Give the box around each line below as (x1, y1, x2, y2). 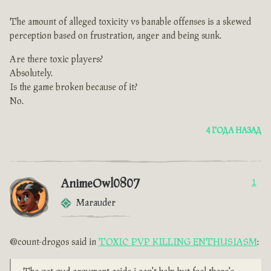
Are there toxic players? (10, 54, 103, 65)
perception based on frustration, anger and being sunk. (10, 31, 221, 42)
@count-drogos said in (10, 237, 99, 248)
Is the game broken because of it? (10, 82, 137, 93)
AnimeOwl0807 (60, 177, 139, 191)
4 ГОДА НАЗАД (206, 126, 261, 135)
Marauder (76, 198, 116, 209)
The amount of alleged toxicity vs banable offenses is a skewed (10, 17, 251, 28)
